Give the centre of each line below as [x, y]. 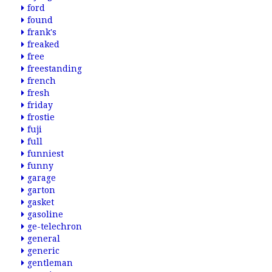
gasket [41, 202]
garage [42, 178]
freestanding [55, 69]
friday [40, 105]
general [44, 239]
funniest [46, 154]
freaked [43, 44]
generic [43, 251]
